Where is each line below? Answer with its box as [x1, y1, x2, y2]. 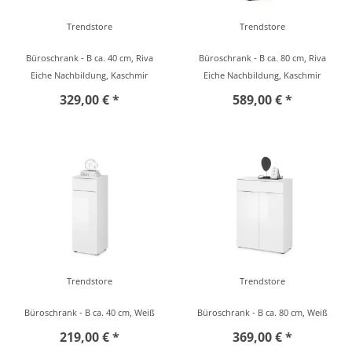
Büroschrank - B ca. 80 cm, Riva [199, 52, 326, 64]
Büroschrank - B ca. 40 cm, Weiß [24, 306, 155, 318]
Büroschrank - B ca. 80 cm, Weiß [197, 306, 328, 318]
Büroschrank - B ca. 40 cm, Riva [26, 52, 153, 64]
